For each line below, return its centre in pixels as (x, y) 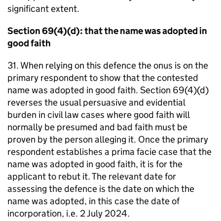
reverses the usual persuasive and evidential (96, 102)
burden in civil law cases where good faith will (98, 115)
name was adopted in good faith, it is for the (95, 164)
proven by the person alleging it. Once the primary (108, 139)
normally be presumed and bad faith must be (97, 127)
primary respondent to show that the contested (103, 78)
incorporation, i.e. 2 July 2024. (69, 213)
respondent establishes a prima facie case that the (110, 152)
